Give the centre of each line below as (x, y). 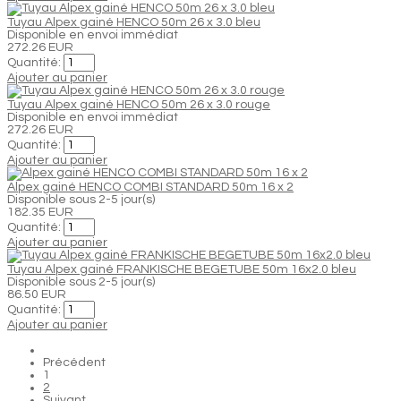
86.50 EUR (37, 294)
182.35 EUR (40, 212)
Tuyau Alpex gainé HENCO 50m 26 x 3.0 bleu (134, 22)
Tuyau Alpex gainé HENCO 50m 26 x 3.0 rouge (139, 104)
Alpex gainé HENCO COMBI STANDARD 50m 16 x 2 (150, 187)
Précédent (74, 362)
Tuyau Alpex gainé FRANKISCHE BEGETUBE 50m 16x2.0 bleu (182, 269)
